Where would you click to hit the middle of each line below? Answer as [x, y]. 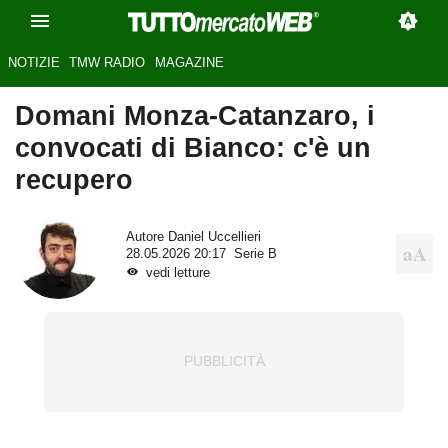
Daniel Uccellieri [214, 236]
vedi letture [177, 272]
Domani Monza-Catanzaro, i [195, 116]
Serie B [255, 253]
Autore [146, 236]
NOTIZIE [33, 63]
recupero [74, 180]
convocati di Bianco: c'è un [193, 148]
